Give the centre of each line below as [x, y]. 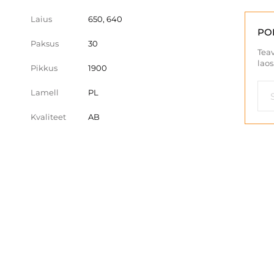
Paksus [45, 43]
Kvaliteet [48, 117]
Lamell [45, 92]
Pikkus [44, 68]
